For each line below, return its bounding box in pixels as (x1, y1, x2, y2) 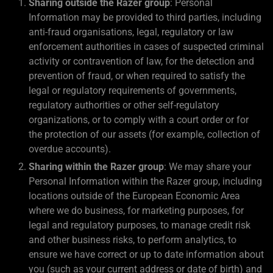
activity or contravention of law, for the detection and (29, 55, 254, 67)
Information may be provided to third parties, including (29, 11, 261, 23)
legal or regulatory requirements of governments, (29, 84, 236, 96)
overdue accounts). (29, 143, 111, 155)
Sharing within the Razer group (29, 160, 164, 172)
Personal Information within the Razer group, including (29, 175, 262, 187)
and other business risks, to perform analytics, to (29, 233, 236, 246)
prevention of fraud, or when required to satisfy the (29, 69, 245, 82)
